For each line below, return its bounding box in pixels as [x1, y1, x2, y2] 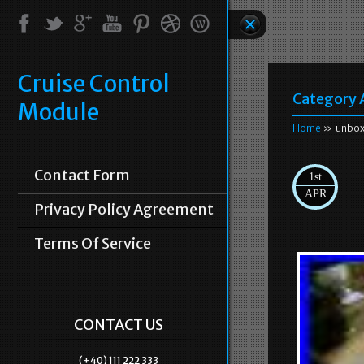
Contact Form [34, 166, 130, 184]
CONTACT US [74, 315, 163, 334]
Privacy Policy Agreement [34, 200, 214, 219]
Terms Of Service [34, 234, 151, 253]
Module [18, 97, 99, 127]
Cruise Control [18, 69, 170, 98]
